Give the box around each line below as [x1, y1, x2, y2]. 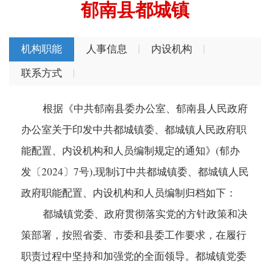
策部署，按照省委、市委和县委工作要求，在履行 [21, 228, 246, 242]
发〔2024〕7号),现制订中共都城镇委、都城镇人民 [21, 165, 249, 179]
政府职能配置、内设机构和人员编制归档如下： [21, 186, 236, 200]
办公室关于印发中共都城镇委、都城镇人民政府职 [21, 122, 246, 137]
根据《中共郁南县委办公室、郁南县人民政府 [21, 101, 248, 116]
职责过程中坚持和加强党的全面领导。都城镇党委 [21, 249, 246, 263]
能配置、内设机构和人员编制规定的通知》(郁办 [21, 143, 240, 158]
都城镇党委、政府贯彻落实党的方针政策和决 [21, 207, 248, 221]
